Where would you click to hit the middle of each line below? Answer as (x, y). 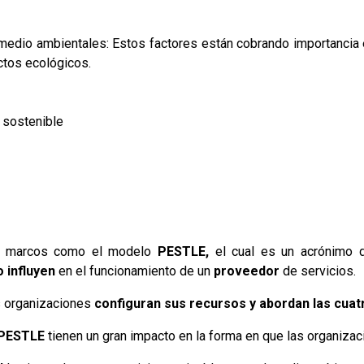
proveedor (247, 271)
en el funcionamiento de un (135, 271)
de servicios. (318, 271)
